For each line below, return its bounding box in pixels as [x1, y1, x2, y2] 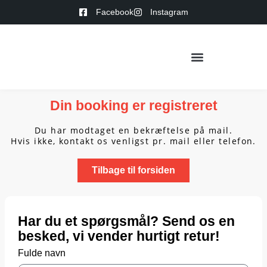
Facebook [95, 7, 133, 17]
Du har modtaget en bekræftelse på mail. [34, 125, 233, 136]
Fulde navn [18, 247, 66, 258]
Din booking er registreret [49, 98, 218, 113]
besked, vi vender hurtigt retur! [18, 228, 221, 244]
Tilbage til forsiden [92, 165, 175, 175]
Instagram [150, 7, 189, 17]
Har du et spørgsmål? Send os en [18, 213, 235, 229]
